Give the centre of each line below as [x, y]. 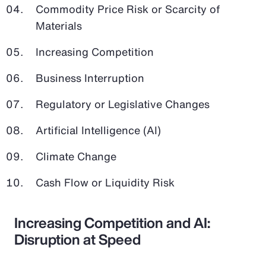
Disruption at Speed [77, 239]
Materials [60, 25]
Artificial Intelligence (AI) [100, 130]
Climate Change [77, 156]
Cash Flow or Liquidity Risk [105, 182]
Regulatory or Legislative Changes [124, 104]
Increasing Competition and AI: [112, 222]
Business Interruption [91, 77]
